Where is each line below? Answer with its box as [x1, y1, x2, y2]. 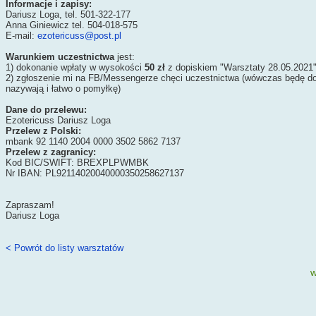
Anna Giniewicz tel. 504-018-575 [6, 20, 138, 30]
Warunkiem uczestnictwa [6, 51, 114, 62]
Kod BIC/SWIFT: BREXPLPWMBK [6, 157, 149, 168]
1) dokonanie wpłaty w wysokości [6, 62, 145, 73]
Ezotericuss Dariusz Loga [6, 115, 111, 126]
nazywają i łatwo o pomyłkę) [6, 83, 121, 94]
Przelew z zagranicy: [6, 147, 96, 157]
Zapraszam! [6, 200, 54, 210]
